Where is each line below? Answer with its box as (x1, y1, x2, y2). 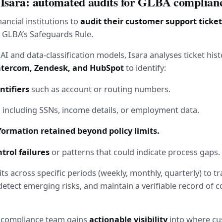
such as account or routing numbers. (29, 83, 171, 95)
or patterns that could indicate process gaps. (50, 146, 221, 158)
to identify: (124, 62, 166, 74)
